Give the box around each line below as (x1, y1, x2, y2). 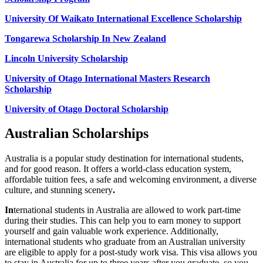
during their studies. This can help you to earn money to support (5, 215, 241, 226)
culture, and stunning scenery (5, 185, 113, 195)
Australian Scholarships (5, 126, 149, 141)
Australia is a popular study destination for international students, (5, 153, 244, 164)
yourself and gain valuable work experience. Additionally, (5, 226, 218, 237)
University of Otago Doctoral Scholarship (5, 103, 168, 114)
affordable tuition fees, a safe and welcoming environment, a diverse (5, 174, 257, 185)
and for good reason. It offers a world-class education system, (5, 164, 231, 174)
